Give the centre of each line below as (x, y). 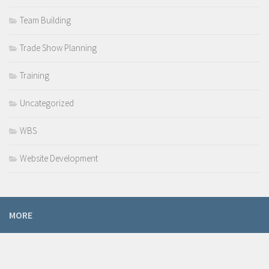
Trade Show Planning (58, 48)
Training (35, 76)
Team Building (45, 20)
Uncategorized (47, 103)
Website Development (59, 159)
